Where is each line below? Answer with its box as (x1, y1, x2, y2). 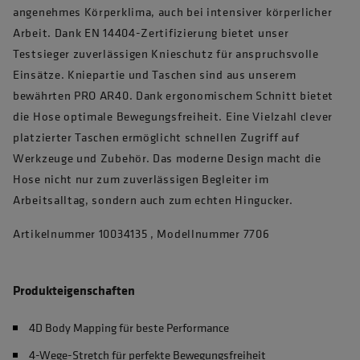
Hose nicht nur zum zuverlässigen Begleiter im (13, 170, 269, 187)
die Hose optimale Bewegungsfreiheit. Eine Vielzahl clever (13, 108, 333, 125)
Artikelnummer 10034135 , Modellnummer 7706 (13, 225, 270, 242)
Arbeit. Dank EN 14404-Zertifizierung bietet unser (13, 24, 289, 41)
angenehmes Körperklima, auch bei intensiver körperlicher (13, 3, 333, 20)
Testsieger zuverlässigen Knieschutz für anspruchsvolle (13, 45, 319, 62)
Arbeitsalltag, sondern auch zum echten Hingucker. (13, 191, 293, 208)
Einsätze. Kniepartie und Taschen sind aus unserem (13, 66, 297, 83)
